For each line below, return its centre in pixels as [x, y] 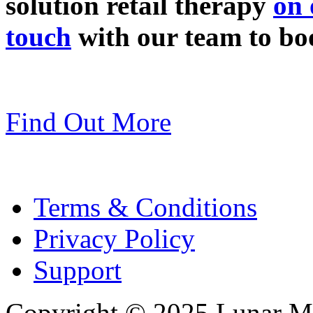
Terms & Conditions [145, 207]
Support [78, 270]
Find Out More [88, 122]
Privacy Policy [114, 238]
